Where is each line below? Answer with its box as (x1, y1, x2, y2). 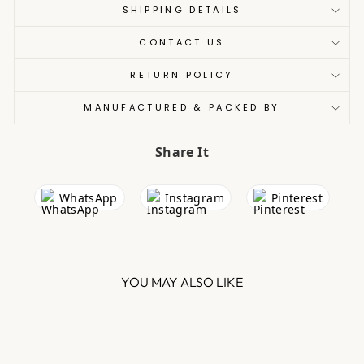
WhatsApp (59, 189, 118, 206)
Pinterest (271, 189, 323, 206)
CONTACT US (139, 36, 225, 50)
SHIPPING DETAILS (122, 3, 242, 17)
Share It (155, 143, 209, 162)
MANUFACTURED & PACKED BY (84, 101, 280, 115)
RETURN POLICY (130, 68, 234, 82)
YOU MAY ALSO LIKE (121, 274, 243, 291)
